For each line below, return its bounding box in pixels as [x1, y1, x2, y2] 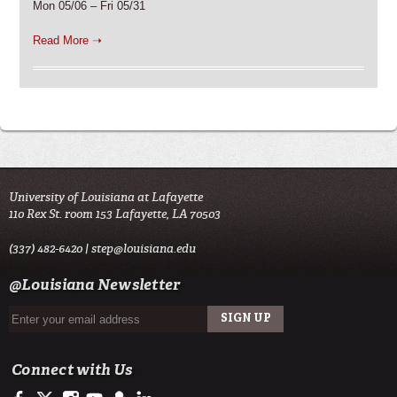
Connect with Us [12, 363, 132, 379]
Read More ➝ [33, 34, 102, 48]
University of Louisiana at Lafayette [9, 190, 203, 206]
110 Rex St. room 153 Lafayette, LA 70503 [9, 206, 221, 222]
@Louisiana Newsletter [9, 278, 181, 294]
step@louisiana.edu [91, 241, 196, 257]
